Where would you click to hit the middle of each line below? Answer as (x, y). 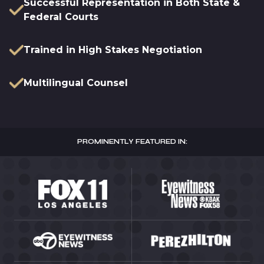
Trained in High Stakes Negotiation (113, 50)
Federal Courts (61, 17)
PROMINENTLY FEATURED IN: (132, 142)
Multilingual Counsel (76, 83)
